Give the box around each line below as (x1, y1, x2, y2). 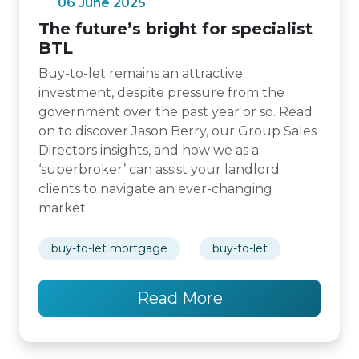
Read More (136, 288, 223, 308)
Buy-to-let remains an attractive (38, 66, 243, 81)
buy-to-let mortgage (51, 241, 167, 256)
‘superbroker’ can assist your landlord (38, 162, 280, 177)
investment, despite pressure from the (38, 85, 284, 100)
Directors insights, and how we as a (38, 143, 259, 158)
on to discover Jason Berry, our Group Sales (38, 123, 317, 139)
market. (38, 200, 88, 216)
